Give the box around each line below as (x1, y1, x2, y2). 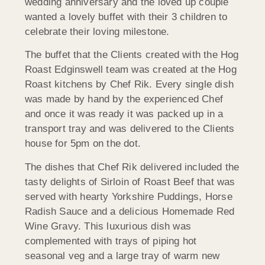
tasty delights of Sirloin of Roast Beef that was (25, 176, 235, 188)
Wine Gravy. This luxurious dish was (25, 220, 191, 232)
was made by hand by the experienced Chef (25, 93, 224, 105)
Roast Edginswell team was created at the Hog (25, 64, 237, 76)
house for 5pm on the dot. (25, 138, 141, 150)
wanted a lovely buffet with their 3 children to (25, 11, 228, 22)
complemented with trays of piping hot (25, 235, 197, 247)
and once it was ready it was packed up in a (25, 108, 224, 120)
